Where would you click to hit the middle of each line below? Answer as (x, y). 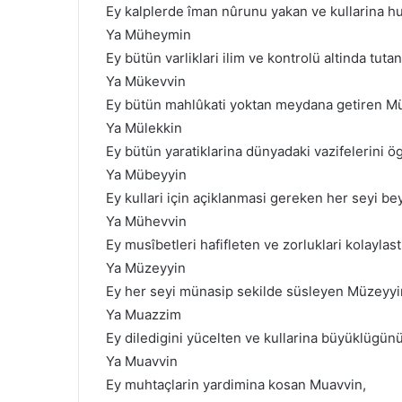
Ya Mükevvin (146, 81)
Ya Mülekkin (144, 128)
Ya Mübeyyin (146, 175)
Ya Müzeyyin (146, 268)
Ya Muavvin (142, 361)
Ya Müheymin (149, 35)
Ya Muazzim (144, 315)
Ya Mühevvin (146, 221)
